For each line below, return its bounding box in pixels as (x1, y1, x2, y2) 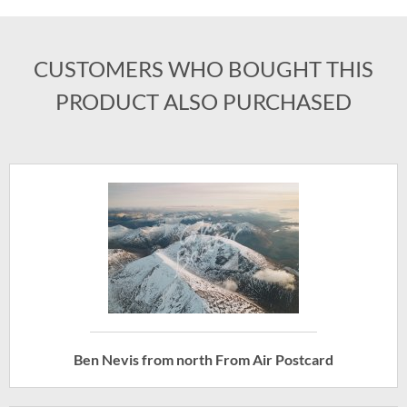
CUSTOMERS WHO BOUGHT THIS (34, 55, 373, 83)
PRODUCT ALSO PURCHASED (55, 88, 352, 115)
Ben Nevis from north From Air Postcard (74, 351, 333, 369)
